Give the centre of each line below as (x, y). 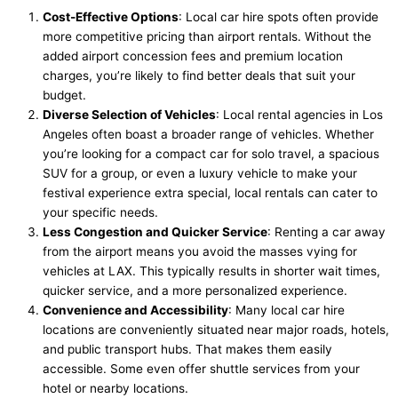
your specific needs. (100, 212)
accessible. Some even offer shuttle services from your (201, 368)
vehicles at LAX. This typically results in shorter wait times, (211, 271)
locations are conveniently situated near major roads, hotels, (216, 329)
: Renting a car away (326, 231)
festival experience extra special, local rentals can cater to (210, 192)
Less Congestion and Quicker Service (155, 231)
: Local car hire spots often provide (279, 16)
